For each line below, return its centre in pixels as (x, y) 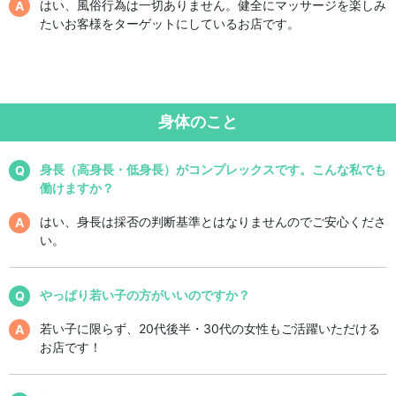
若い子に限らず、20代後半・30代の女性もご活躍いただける (210, 328)
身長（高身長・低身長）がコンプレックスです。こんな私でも (213, 169)
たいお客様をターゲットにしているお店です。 (170, 23)
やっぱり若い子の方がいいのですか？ (145, 294)
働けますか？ (77, 187)
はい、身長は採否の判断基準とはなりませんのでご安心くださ (213, 221)
